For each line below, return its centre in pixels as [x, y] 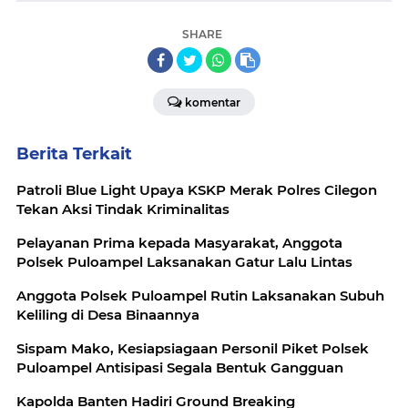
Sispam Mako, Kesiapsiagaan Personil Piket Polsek [193, 348]
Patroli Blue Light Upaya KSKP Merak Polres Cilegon [197, 189]
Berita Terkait [74, 153]
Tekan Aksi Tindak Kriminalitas [123, 209]
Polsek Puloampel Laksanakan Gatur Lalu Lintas [184, 261]
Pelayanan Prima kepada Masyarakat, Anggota [179, 242]
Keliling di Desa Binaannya [108, 314]
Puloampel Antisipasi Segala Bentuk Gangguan [180, 367]
